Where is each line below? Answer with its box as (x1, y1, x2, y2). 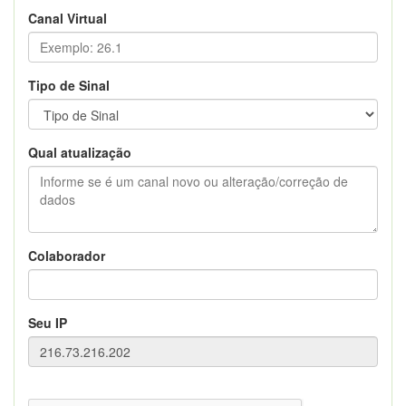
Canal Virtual (28, 8, 107, 27)
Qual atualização (28, 142, 131, 161)
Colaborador (28, 246, 105, 265)
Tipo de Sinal (28, 75, 110, 94)
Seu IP (28, 313, 67, 332)
